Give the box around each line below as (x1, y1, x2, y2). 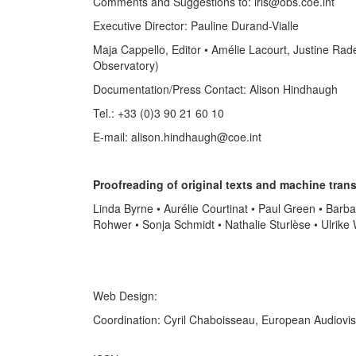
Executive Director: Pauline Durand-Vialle (93, 17, 299, 33)
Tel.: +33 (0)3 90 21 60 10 (93, 105, 224, 121)
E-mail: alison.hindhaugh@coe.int (93, 129, 261, 145)
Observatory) (93, 57, 159, 73)
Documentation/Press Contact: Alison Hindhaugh (93, 81, 338, 97)
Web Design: (93, 288, 157, 304)
